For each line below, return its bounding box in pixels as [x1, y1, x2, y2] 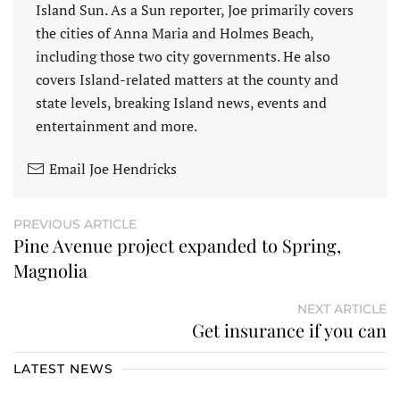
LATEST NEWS [13, 361, 113, 378]
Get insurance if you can [192, 318, 387, 343]
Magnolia [13, 258, 87, 283]
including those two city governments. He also [36, 46, 330, 67]
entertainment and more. [36, 116, 197, 137]
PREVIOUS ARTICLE [13, 216, 137, 233]
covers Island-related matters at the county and [36, 70, 338, 90]
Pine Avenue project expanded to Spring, [13, 233, 341, 258]
